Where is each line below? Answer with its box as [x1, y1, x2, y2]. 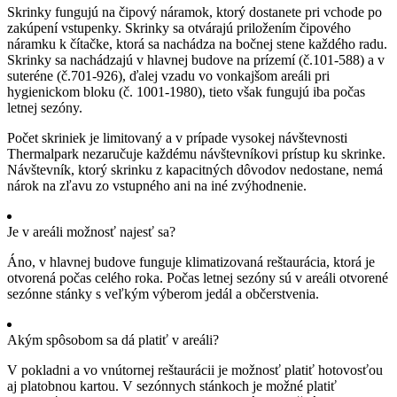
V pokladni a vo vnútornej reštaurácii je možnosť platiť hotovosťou [7, 362, 383, 378]
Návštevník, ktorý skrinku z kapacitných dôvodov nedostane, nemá [7, 161, 383, 177]
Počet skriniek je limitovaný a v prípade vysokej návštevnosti [7, 129, 347, 145]
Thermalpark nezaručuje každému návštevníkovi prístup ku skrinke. [7, 145, 389, 161]
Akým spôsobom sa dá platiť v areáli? [7, 331, 219, 347]
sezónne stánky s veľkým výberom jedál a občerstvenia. [7, 285, 319, 301]
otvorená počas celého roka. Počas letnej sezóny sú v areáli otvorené [7, 269, 388, 285]
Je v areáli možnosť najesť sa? [7, 223, 175, 239]
